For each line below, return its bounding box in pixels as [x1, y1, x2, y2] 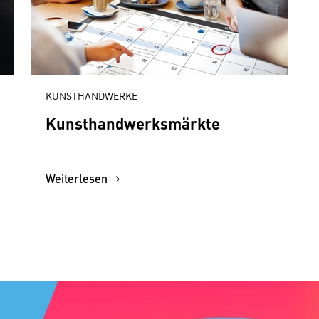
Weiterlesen [46, 170, 110, 187]
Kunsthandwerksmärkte [46, 112, 220, 134]
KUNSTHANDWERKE [46, 88, 137, 103]
